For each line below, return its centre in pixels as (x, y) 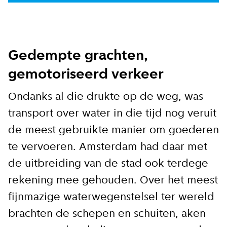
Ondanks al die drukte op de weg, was (106, 97)
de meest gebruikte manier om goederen (113, 130)
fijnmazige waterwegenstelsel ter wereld (111, 197)
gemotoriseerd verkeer (86, 75)
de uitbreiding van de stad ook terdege (108, 164)
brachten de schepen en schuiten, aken (107, 214)
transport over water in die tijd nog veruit (112, 113)
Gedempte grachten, (78, 56)
